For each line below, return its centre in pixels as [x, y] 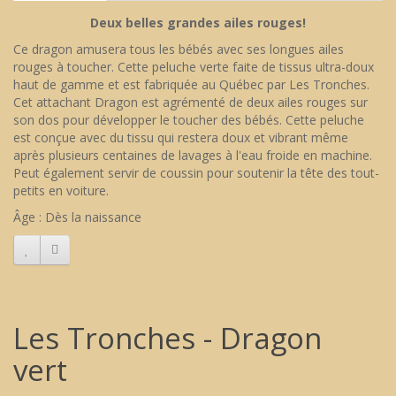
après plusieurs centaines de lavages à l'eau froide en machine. [193, 156]
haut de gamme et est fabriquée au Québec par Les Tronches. [191, 85]
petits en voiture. [61, 191]
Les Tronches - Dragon [168, 339]
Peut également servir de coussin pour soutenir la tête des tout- [196, 173]
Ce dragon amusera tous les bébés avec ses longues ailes [179, 49]
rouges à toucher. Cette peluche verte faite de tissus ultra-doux [194, 67]
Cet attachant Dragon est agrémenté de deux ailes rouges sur [190, 103]
